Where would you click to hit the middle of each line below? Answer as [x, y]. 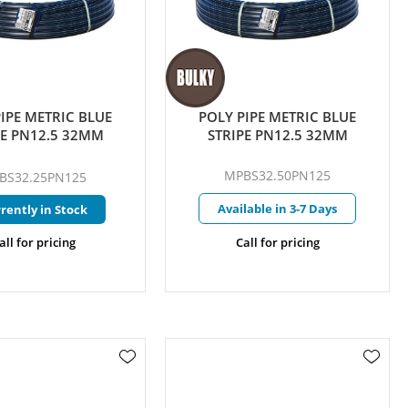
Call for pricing [277, 242]
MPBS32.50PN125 [278, 175]
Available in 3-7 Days [278, 208]
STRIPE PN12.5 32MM [277, 134]
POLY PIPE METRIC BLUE [278, 116]
